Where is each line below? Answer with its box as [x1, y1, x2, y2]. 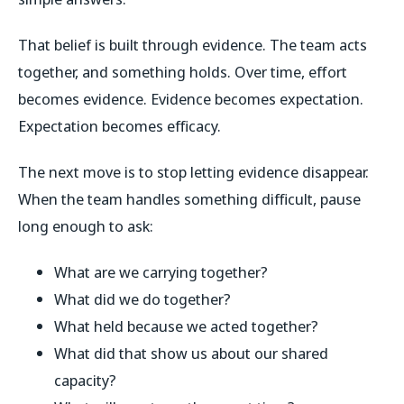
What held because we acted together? [54, 315, 318, 336]
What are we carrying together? [54, 261, 268, 282]
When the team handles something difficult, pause [18, 188, 361, 209]
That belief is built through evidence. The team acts [18, 33, 367, 55]
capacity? [54, 369, 116, 390]
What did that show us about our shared [54, 342, 328, 363]
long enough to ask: [18, 215, 153, 236]
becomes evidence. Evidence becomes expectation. [18, 87, 363, 109]
